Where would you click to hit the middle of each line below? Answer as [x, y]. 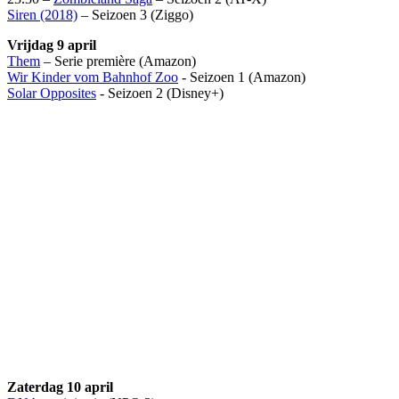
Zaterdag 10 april [60, 387]
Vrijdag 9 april [52, 45]
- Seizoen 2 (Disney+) [160, 93]
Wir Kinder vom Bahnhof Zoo [93, 77]
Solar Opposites [52, 93]
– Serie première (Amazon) [118, 61]
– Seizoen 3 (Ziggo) [135, 14]
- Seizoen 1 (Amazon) [242, 77]
